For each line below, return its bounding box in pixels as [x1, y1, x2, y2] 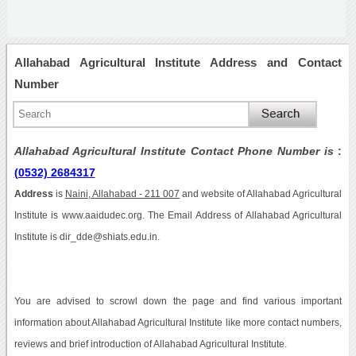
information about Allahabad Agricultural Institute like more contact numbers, [14, 317, 342, 327]
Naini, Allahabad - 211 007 [64, 188, 180, 199]
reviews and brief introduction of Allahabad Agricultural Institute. [14, 339, 287, 349]
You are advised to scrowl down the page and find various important [14, 296, 342, 306]
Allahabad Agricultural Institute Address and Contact [14, 55, 342, 69]
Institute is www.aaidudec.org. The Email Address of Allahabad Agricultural [14, 210, 342, 220]
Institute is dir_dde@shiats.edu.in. [14, 231, 160, 242]
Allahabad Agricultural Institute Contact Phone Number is [14, 144, 339, 157]
